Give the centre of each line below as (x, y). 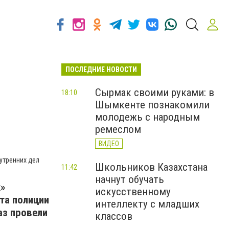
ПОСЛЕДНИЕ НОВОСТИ (101, 70)
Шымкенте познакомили (152, 105)
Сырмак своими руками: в (155, 93)
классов (114, 216)
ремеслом (118, 129)
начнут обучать (130, 179)
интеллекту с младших (147, 204)
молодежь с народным (147, 117)
